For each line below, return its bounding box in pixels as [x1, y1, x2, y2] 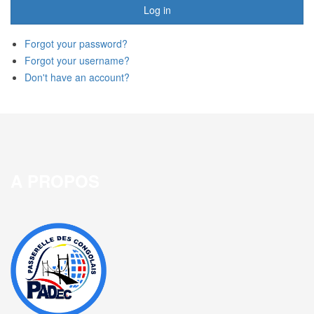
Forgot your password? [25, 36, 128, 50]
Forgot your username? [25, 53, 130, 67]
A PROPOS [11, 169, 100, 193]
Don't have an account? [25, 70, 130, 84]
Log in [143, 3, 171, 17]
